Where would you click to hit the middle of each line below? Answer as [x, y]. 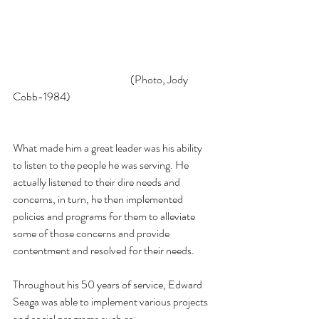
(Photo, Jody [72, 80]
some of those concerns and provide [92, 234]
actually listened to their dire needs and [98, 182]
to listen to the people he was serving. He [102, 165]
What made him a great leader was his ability [109, 148]
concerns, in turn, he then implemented [99, 199]
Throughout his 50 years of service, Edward [109, 285]
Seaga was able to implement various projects [111, 302]
